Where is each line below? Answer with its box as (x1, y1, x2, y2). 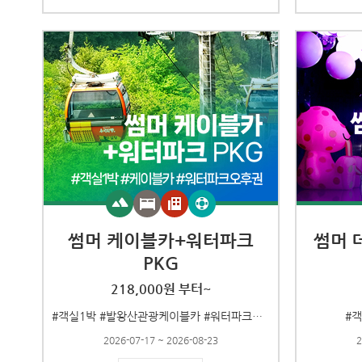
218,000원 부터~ (111, 281, 211, 297)
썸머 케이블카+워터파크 (68, 230, 254, 250)
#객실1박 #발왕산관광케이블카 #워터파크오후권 (252, 309, 263, 322)
